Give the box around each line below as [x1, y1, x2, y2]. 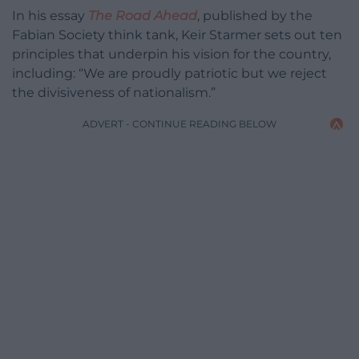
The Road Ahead [88, 8, 197, 24]
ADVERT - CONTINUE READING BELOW [83, 118, 276, 131]
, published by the [197, 8, 313, 24]
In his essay [12, 8, 88, 24]
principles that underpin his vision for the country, [12, 46, 331, 63]
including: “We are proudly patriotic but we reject [12, 66, 327, 82]
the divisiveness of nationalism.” [12, 85, 216, 101]
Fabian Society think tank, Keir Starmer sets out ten [12, 27, 342, 43]
